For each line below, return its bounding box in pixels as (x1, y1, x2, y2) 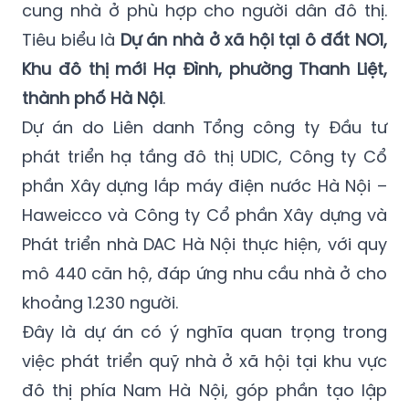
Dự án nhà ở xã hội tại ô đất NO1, (120, 27, 387, 51)
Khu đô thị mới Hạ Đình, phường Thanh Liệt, (22, 57, 387, 80)
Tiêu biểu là (22, 27, 121, 51)
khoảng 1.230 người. (22, 290, 178, 314)
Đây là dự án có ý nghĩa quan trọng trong (22, 320, 387, 343)
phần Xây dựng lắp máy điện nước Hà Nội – (22, 173, 387, 197)
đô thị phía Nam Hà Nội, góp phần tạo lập (22, 378, 387, 402)
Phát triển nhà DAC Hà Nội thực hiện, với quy (22, 232, 387, 256)
